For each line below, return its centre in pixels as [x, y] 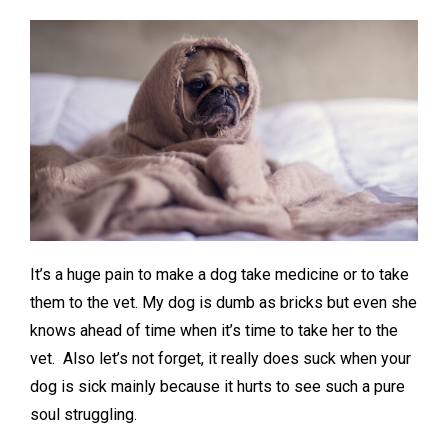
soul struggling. [83, 414]
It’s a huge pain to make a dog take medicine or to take [219, 274]
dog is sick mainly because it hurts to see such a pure [217, 386]
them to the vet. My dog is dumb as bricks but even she [223, 302]
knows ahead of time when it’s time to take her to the [214, 330]
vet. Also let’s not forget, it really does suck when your [220, 358]
